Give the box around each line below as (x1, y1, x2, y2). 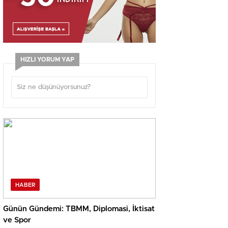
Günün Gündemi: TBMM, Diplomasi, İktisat (3, 205, 155, 213)
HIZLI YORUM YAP (20, 56, 74, 63)
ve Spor (3, 216, 31, 224)
